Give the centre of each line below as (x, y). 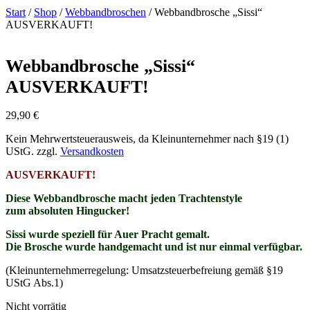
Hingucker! (103, 211)
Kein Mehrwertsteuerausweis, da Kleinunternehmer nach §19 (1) (147, 139)
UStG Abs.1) (34, 283)
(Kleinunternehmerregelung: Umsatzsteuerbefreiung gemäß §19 (144, 271)
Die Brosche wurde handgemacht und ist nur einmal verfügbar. (154, 247)
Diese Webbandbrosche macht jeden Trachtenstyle (124, 199)
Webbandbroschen (106, 12)
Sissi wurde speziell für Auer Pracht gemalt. (108, 235)
